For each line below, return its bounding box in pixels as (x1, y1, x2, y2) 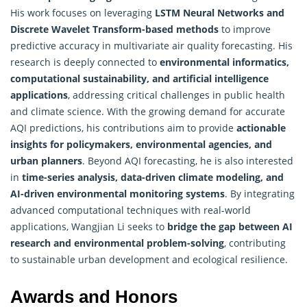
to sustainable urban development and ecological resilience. (10, 252, 288, 266)
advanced (10, 203, 58, 217)
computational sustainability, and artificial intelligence (10, 71, 269, 85)
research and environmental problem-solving (10, 236, 224, 249)
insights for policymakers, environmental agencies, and (10, 137, 272, 151)
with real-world (178, 203, 251, 217)
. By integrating (225, 186, 295, 200)
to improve (219, 22, 271, 36)
